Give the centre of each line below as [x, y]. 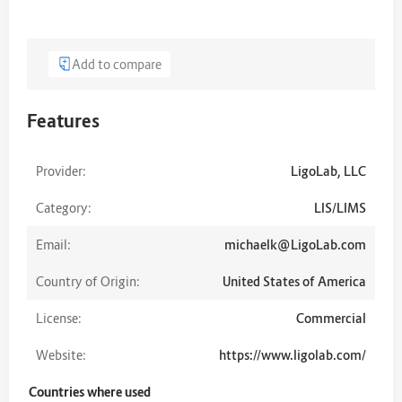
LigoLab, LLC [328, 170]
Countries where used [90, 391]
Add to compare [117, 64]
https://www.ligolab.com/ [293, 354]
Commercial [331, 318]
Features [63, 121]
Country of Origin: [88, 281]
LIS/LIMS [340, 207]
